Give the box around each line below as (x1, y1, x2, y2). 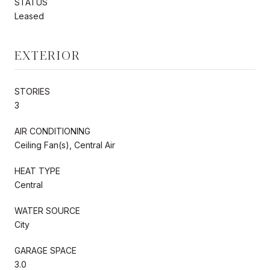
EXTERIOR (14, 45, 81, 63)
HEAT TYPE (14, 165, 60, 176)
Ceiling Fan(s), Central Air (14, 139, 115, 150)
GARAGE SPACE (14, 245, 77, 256)
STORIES (14, 86, 50, 96)
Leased (14, 10, 44, 21)
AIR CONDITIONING (14, 125, 90, 136)
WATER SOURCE (14, 205, 80, 216)
